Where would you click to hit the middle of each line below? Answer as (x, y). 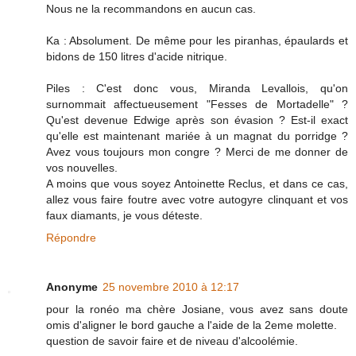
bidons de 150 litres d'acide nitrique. (137, 56)
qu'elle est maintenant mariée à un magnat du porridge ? (197, 135)
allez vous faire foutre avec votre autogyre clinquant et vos (197, 199)
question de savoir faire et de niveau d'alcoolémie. (172, 341)
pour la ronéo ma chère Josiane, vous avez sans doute (197, 309)
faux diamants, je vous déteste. (124, 215)
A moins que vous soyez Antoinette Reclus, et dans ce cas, (197, 183)
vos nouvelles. (82, 167)
